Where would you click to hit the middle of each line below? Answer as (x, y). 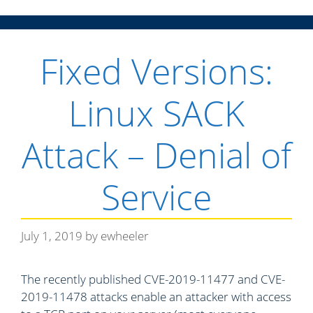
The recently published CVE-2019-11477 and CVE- (153, 279)
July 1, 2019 (52, 235)
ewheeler (125, 235)
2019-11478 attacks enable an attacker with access (156, 296)
